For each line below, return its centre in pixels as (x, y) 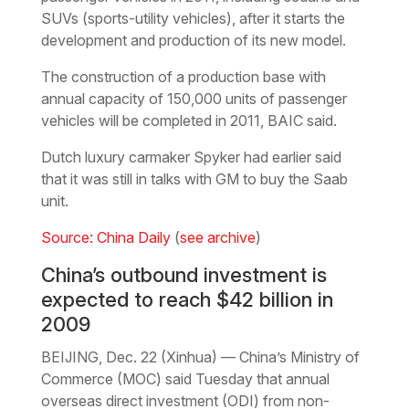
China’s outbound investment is (184, 274)
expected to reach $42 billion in (187, 299)
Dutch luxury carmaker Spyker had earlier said (191, 157)
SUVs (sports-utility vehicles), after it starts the (193, 18)
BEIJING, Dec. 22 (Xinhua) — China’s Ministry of (200, 357)
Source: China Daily (105, 237)
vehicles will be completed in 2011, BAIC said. (189, 120)
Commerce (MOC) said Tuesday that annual (185, 378)
